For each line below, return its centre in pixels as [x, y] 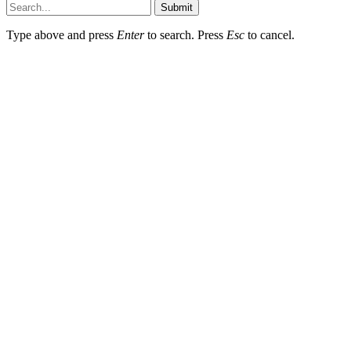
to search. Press [185, 35]
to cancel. [270, 35]
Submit [177, 8]
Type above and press [62, 35]
